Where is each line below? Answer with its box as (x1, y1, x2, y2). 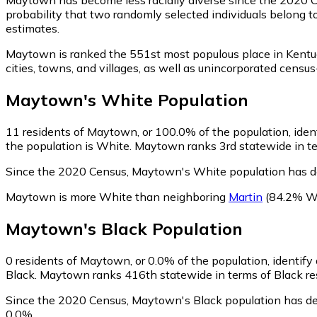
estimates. (6, 21, 59, 35)
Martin (229, 189, 263, 204)
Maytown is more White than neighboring (6, 189, 229, 204)
